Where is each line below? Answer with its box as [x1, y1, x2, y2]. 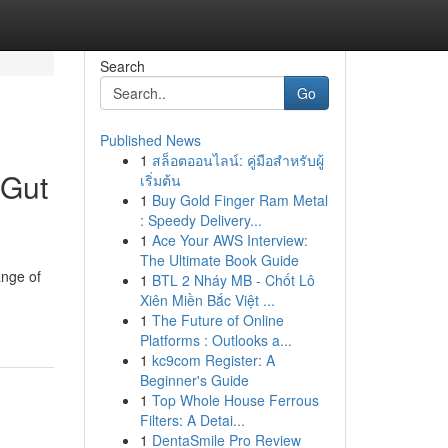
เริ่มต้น [139, 170, 181, 190]
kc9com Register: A [151, 350, 275, 370]
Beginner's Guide [139, 370, 249, 390]
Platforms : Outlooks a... [139, 330, 292, 350]
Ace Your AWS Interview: [151, 230, 308, 250]
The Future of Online [151, 310, 284, 330]
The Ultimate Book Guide [139, 250, 299, 270]
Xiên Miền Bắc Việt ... [139, 290, 275, 310]
